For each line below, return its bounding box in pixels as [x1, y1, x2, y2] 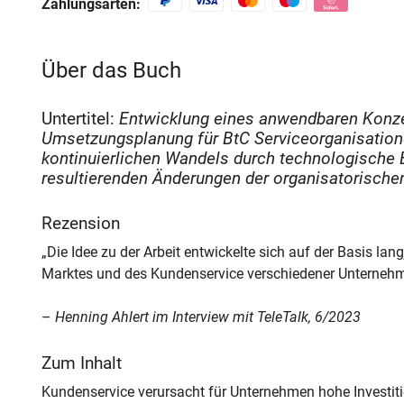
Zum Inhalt [41, 353, 122, 374]
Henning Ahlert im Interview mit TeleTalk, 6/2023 [54, 308, 361, 326]
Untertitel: [41, 108, 119, 129]
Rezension [41, 213, 120, 234]
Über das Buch [41, 58, 181, 84]
